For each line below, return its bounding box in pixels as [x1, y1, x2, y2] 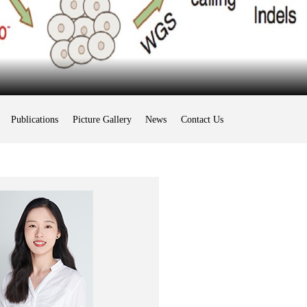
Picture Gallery [72, 114, 132, 125]
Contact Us [181, 114, 224, 125]
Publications [10, 114, 58, 125]
